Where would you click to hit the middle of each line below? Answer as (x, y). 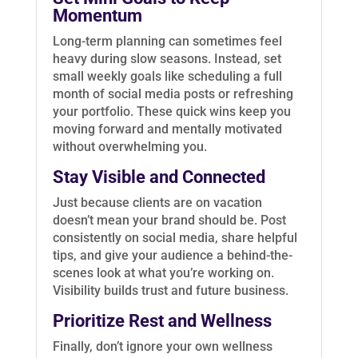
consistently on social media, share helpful (175, 238)
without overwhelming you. (129, 147)
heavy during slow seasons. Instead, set (167, 59)
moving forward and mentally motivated (167, 129)
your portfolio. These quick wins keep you (171, 112)
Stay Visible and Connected (159, 177)
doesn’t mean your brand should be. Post (169, 221)
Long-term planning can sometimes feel (167, 42)
